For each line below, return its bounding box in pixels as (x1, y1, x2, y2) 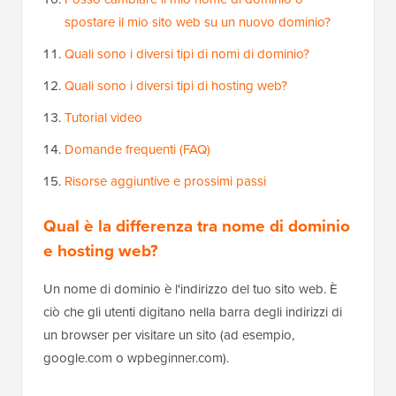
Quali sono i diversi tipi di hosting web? (65, 76, 287, 96)
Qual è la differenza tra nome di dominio (43, 213, 350, 240)
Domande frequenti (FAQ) (65, 140, 210, 160)
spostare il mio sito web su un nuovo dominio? (65, 12, 331, 33)
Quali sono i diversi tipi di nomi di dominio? (65, 44, 309, 65)
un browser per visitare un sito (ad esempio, (43, 325, 294, 346)
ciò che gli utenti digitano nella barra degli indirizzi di (43, 302, 342, 323)
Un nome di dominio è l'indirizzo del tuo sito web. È (43, 279, 338, 300)
